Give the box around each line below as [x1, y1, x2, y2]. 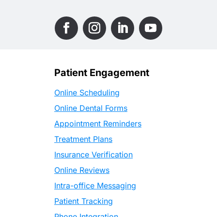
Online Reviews [54, 165, 109, 175]
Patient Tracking [54, 196, 113, 206]
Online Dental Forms [54, 103, 127, 113]
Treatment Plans [54, 134, 112, 144]
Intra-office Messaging [54, 180, 136, 190]
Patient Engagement [54, 66, 149, 78]
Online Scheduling [54, 87, 120, 97]
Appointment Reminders [54, 118, 141, 128]
